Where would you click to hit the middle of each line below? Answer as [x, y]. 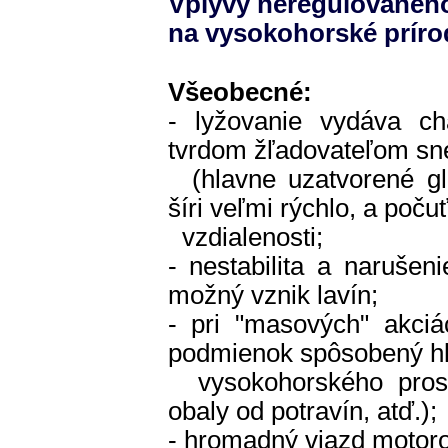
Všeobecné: [239, 92]
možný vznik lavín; [272, 295]
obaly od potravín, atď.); [302, 411]
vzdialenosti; [245, 237]
